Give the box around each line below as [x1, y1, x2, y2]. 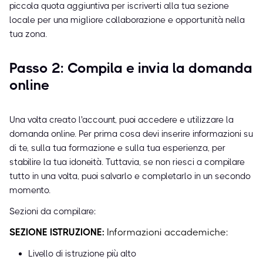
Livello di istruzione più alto [28, 248, 136, 259]
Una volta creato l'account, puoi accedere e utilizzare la [9, 114, 234, 126]
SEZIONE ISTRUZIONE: [9, 227, 104, 238]
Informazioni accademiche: [107, 227, 228, 238]
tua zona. [9, 29, 47, 40]
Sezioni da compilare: [9, 206, 96, 217]
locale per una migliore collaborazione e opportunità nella [9, 15, 245, 26]
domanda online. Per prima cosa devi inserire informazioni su [9, 129, 253, 140]
